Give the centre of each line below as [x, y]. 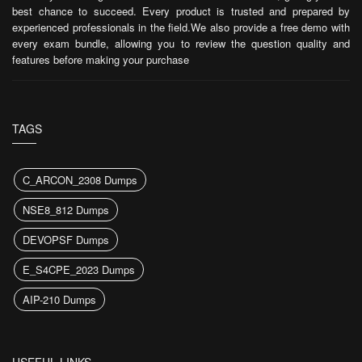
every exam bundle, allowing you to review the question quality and [181, 43]
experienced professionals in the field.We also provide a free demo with [181, 27]
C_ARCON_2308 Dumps [80, 180]
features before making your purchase [101, 59]
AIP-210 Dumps [59, 299]
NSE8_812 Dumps [66, 210]
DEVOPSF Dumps [66, 240]
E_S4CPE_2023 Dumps [79, 269]
